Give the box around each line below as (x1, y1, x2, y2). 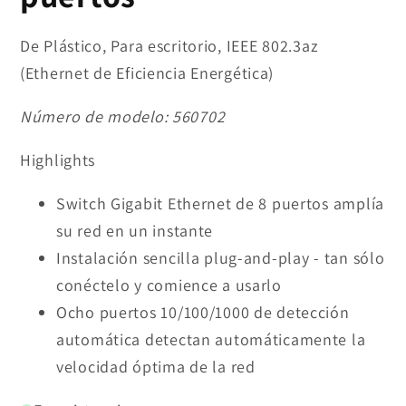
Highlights (20, 150, 96, 171)
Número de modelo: (20, 106, 172, 128)
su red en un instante (56, 220, 214, 242)
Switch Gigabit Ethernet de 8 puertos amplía (56, 193, 384, 215)
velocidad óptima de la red (56, 356, 256, 378)
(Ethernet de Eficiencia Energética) (20, 63, 275, 84)
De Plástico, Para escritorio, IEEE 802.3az (20, 35, 319, 57)
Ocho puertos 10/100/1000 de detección (56, 302, 350, 324)
